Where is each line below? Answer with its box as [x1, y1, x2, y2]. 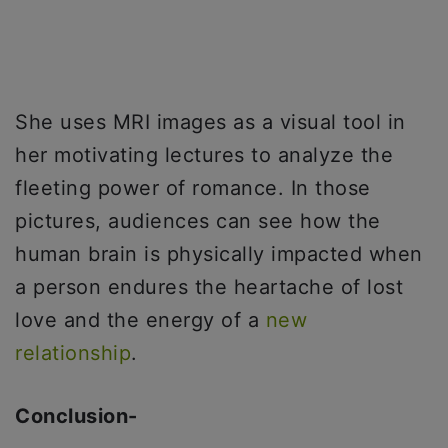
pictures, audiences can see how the [15, 209, 381, 234]
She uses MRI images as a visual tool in [15, 110, 406, 135]
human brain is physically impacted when [15, 242, 423, 267]
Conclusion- [15, 404, 138, 429]
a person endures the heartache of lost [15, 275, 403, 300]
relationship [15, 341, 131, 366]
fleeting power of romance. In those [15, 176, 371, 201]
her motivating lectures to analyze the [15, 143, 393, 168]
